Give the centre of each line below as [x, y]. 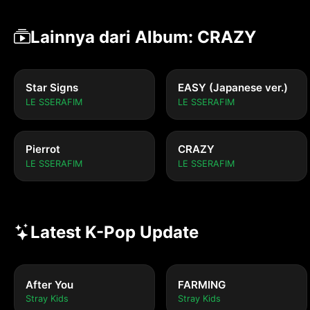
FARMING [202, 285]
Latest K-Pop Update [115, 232]
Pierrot [43, 149]
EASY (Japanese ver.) [233, 88]
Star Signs [52, 88]
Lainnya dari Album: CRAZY [143, 37]
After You [49, 285]
